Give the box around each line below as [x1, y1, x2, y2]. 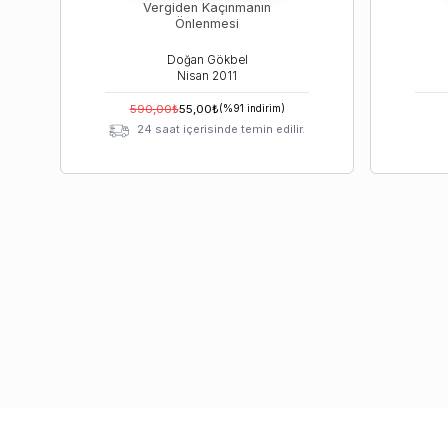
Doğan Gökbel [166, 53, 248, 67]
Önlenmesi [175, 16, 239, 31]
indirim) [243, 102, 285, 114]
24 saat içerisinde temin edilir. [137, 122, 305, 136]
